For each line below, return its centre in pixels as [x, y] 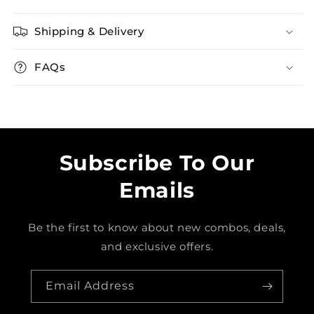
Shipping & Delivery [89, 31]
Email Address [90, 286]
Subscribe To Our [157, 163]
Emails [157, 190]
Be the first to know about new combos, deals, [157, 227]
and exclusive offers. [157, 246]
